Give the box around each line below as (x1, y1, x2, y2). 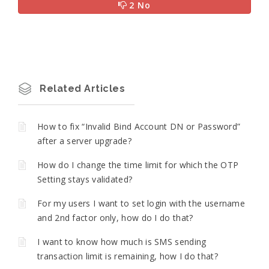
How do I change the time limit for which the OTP (37, 159, 239, 171)
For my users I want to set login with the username (37, 198, 245, 210)
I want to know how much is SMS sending (37, 236, 207, 248)
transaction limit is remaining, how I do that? (37, 250, 218, 262)
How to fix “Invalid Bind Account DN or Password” (37, 121, 241, 133)
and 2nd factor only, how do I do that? (37, 212, 193, 224)
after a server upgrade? (37, 135, 131, 147)
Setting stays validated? (37, 174, 133, 186)
